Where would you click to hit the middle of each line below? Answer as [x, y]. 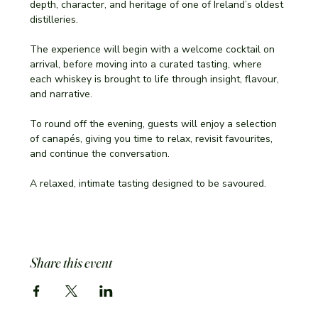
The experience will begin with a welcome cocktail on [154, 49]
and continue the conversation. [100, 154]
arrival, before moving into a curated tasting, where [148, 64]
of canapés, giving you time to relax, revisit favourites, [153, 139]
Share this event [71, 262]
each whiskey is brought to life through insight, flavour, [156, 79]
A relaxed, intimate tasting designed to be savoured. [148, 183]
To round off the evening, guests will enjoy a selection [155, 124]
